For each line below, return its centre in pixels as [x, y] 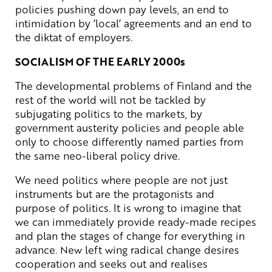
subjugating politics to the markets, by [109, 113]
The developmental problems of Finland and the [134, 85]
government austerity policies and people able [130, 127]
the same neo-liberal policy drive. [97, 155]
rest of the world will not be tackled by [110, 99]
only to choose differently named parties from [129, 141]
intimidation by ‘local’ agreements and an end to [134, 23]
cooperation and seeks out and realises [111, 263]
